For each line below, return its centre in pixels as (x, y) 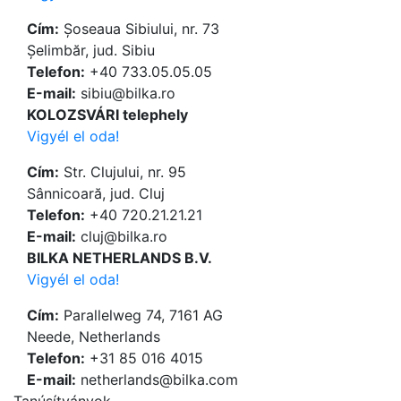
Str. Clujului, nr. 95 (123, 172)
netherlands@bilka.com (157, 380)
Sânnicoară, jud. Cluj (96, 194)
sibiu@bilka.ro (126, 94)
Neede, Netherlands (94, 337)
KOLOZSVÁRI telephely (107, 115)
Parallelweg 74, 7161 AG (141, 316)
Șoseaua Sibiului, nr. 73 (139, 29)
